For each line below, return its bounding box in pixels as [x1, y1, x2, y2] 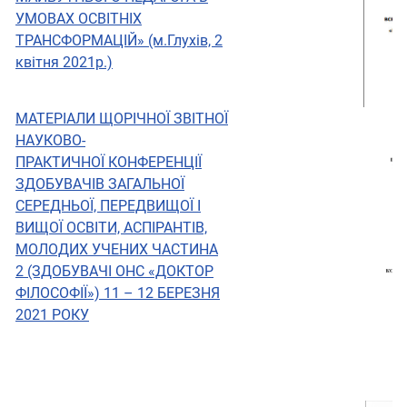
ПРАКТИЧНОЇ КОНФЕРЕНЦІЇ [15, 154, 202, 172]
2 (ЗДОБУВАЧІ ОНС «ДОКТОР [15, 263, 213, 281]
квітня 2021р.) [15, 54, 113, 72]
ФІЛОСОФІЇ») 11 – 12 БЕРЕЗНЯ [15, 284, 220, 303]
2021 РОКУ [15, 306, 89, 324]
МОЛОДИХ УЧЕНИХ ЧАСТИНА [15, 241, 218, 259]
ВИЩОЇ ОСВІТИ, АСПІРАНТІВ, [15, 219, 207, 237]
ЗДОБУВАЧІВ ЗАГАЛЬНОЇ [15, 175, 184, 194]
